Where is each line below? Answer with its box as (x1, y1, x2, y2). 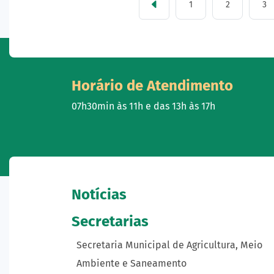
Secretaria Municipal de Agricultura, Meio (76, 239, 262, 251)
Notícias (72, 186, 127, 203)
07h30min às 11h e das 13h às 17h (72, 100, 215, 112)
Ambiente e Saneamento (76, 257, 187, 269)
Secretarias (72, 213, 149, 230)
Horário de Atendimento (72, 77, 233, 94)
